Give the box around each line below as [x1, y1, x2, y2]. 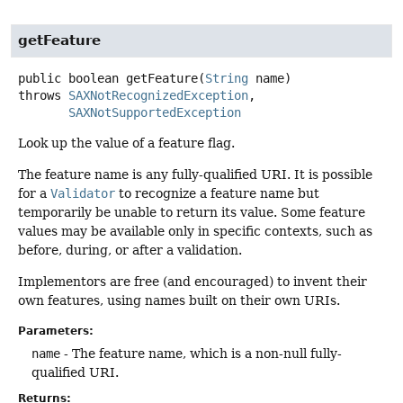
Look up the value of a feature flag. [18, 135, 235, 150]
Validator [50, 185, 115, 201]
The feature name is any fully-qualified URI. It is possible [18, 166, 372, 182]
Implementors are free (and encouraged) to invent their [18, 274, 367, 290]
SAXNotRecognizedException [68, 87, 248, 103]
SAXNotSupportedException [68, 104, 241, 120]
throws [18, 87, 68, 103]
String [205, 70, 248, 85]
